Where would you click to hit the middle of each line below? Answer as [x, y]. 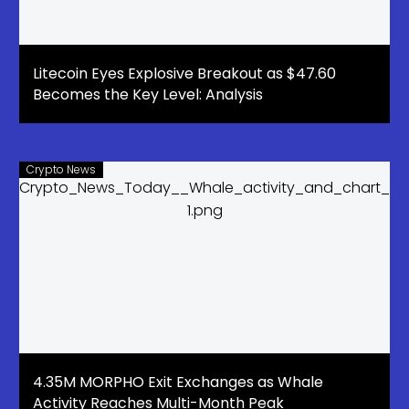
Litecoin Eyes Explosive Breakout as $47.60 [184, 74]
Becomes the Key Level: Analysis [148, 95]
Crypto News [61, 170]
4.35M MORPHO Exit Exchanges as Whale [178, 383]
